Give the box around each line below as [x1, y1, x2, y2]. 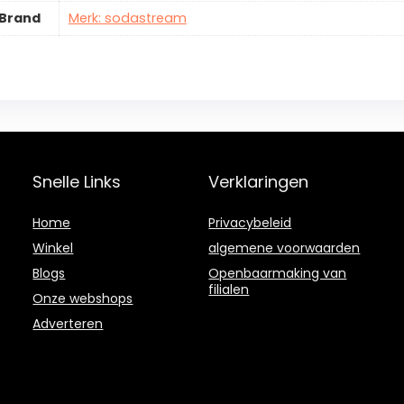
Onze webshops [32, 289, 133, 308]
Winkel [32, 239, 74, 258]
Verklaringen [208, 170, 309, 194]
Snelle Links [32, 170, 122, 194]
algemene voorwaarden [208, 239, 361, 258]
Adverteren [32, 315, 104, 334]
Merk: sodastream [68, 9, 187, 28]
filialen [208, 280, 250, 299]
